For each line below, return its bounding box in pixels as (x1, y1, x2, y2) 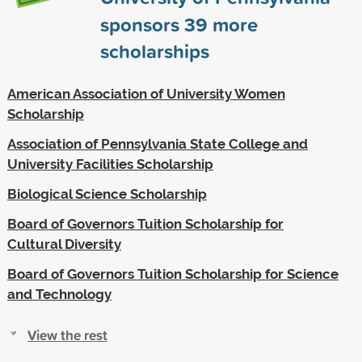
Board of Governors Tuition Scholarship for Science (6, 265, 339, 282)
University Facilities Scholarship (6, 155, 213, 172)
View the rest (27, 324, 107, 345)
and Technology (6, 285, 112, 302)
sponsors (99, 10, 184, 38)
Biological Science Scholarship (6, 185, 207, 202)
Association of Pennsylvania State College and (6, 135, 308, 152)
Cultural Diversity (6, 235, 121, 252)
